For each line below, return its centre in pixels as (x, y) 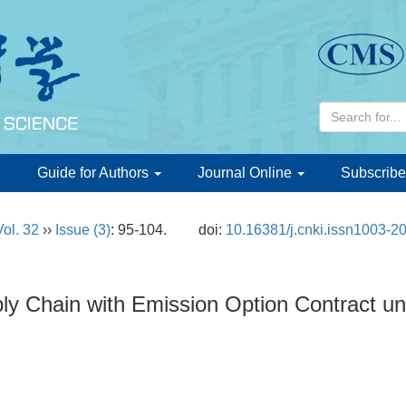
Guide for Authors (95, 173)
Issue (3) (83, 230)
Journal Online (246, 173)
